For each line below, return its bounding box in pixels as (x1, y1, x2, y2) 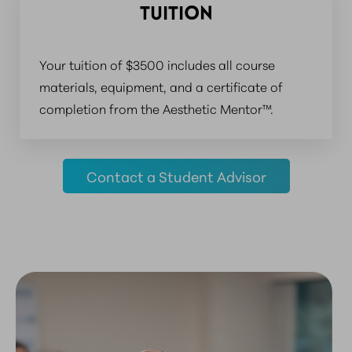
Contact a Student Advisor (86, 166, 266, 187)
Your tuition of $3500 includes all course (39, 55, 275, 74)
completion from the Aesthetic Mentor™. (39, 99, 273, 118)
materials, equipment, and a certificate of (39, 77, 283, 96)
